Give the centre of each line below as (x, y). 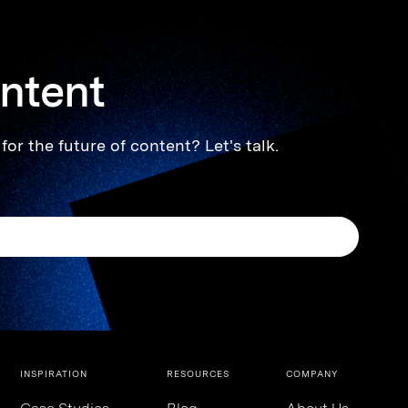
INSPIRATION (54, 374)
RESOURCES (198, 374)
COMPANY (312, 374)
